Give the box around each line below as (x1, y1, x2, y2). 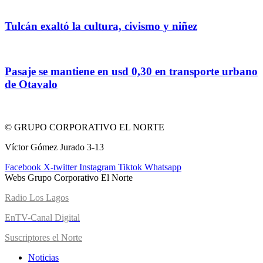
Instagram (79, 161, 116, 172)
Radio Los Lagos (5, 192, 69, 203)
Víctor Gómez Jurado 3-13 (5, 141, 104, 152)
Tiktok (118, 161, 142, 172)
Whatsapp (144, 161, 181, 172)
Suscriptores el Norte (5, 232, 82, 242)
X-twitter (43, 161, 77, 172)
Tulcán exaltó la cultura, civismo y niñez (5, 19, 197, 32)
